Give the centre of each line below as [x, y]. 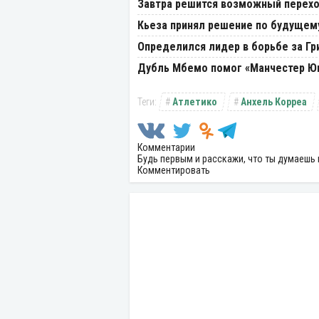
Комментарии [166, 148]
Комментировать [174, 171]
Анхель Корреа [274, 102]
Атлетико [195, 102]
